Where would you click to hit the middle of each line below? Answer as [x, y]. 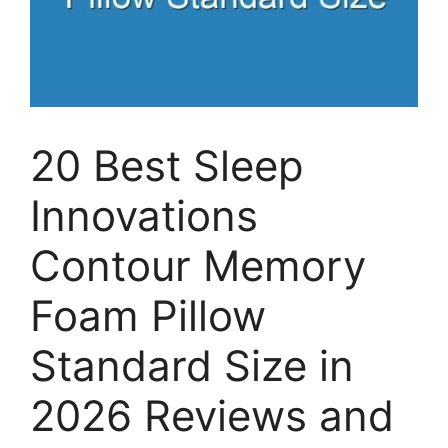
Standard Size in [192, 366]
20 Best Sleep [167, 166]
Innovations [144, 216]
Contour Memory [198, 266]
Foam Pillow [148, 316]
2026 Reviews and [212, 416]
